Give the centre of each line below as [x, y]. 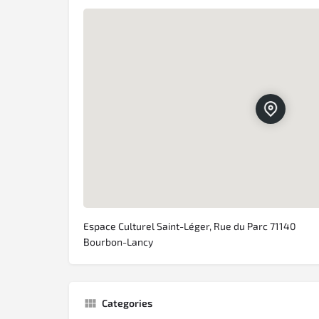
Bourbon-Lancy [118, 242]
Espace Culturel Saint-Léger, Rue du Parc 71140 [189, 226]
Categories [127, 303]
